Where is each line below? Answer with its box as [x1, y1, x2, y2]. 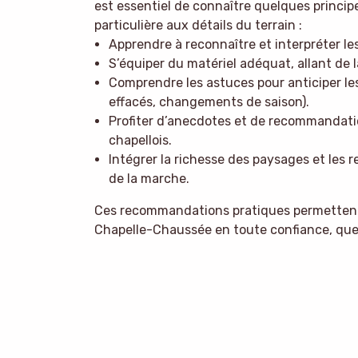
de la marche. [108, 171, 189, 187]
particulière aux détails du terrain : [94, 18, 302, 34]
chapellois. [108, 133, 172, 149]
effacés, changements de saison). [108, 94, 309, 110]
